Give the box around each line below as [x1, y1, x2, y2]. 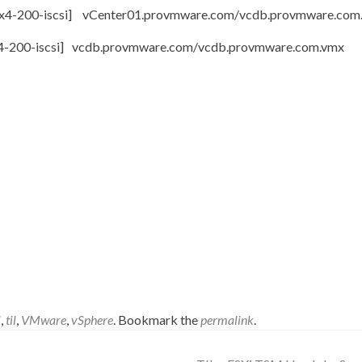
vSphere [71, 312, 113, 327]
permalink [200, 312, 254, 327]
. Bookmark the [113, 312, 200, 327]
